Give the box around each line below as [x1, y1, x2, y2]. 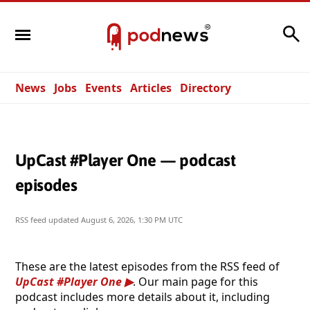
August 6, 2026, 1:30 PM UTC [81, 214, 183, 225]
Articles [130, 80, 172, 95]
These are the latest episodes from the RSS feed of [15, 258, 280, 274]
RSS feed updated [15, 214, 81, 225]
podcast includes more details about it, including [15, 289, 270, 304]
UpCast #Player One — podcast [15, 150, 236, 170]
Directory [180, 80, 231, 95]
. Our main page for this [133, 273, 258, 289]
